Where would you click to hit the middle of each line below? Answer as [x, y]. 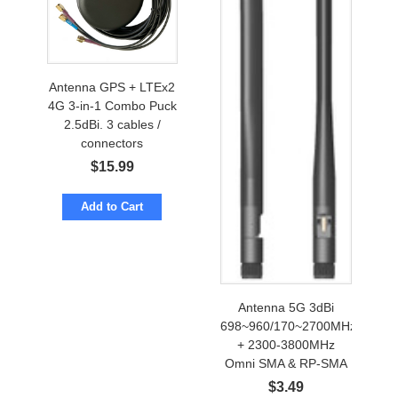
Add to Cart [112, 206]
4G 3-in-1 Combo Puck [112, 105]
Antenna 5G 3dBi [286, 307]
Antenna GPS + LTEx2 [112, 87]
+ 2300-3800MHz [286, 344]
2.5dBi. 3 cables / [112, 124]
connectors [112, 143]
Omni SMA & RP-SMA [286, 363]
